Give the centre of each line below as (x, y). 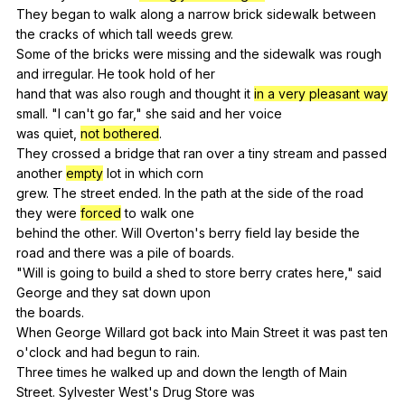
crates (294, 272)
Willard (125, 332)
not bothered (120, 133)
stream (293, 153)
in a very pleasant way (321, 93)
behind (39, 232)
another (39, 173)
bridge (135, 153)
